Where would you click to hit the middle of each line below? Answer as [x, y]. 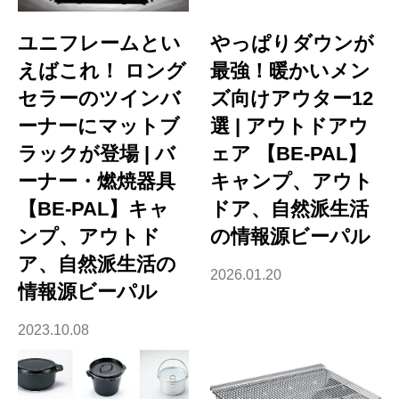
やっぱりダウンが [293, 44]
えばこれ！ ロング [102, 71]
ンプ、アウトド [89, 237]
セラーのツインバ [99, 99]
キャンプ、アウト [292, 182]
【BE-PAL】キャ [94, 209]
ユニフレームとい [99, 44]
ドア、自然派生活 [290, 209]
